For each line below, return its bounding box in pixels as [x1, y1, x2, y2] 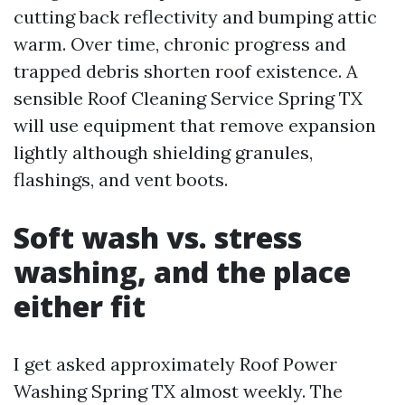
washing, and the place [14, 252, 351, 291]
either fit [14, 287, 146, 325]
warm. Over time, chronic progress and [14, 33, 346, 55]
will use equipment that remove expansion [14, 114, 376, 137]
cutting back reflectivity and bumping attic [14, 5, 377, 28]
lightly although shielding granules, [14, 141, 313, 164]
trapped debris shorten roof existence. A [14, 60, 358, 82]
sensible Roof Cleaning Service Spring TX [14, 87, 363, 109]
